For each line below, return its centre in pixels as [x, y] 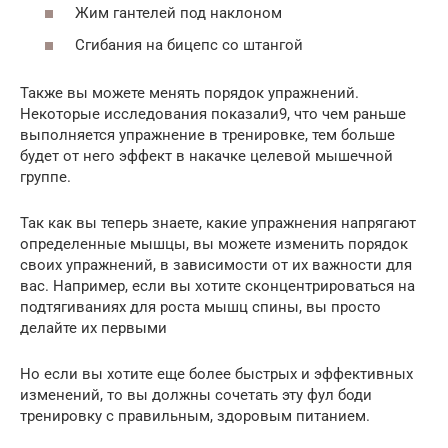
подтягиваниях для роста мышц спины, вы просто [200, 306]
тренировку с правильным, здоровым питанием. [195, 415]
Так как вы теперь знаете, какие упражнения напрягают [218, 222]
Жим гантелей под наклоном [178, 13]
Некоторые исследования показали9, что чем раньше [213, 113]
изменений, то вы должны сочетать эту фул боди [196, 394]
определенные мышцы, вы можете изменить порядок [214, 243]
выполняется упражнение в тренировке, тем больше [207, 134]
